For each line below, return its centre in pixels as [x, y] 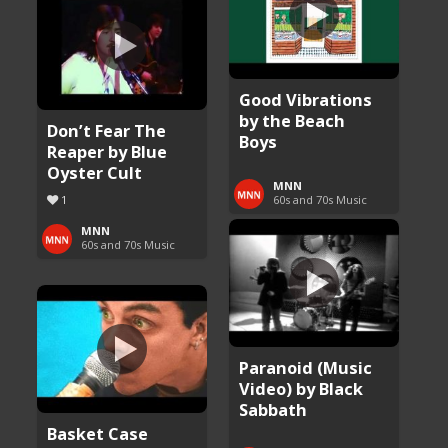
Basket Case [98, 433]
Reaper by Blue [107, 151]
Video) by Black [301, 388]
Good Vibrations [306, 99]
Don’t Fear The [107, 130]
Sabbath [273, 409]
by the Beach [292, 120]
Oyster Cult [95, 172]
